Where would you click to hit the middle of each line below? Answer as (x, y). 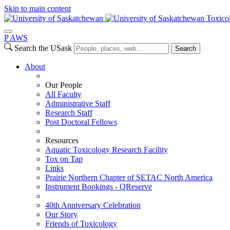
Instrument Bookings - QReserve (99, 187)
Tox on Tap (64, 159)
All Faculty (63, 94)
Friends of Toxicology (81, 224)
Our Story (61, 214)
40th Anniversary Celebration (93, 205)
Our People (64, 85)
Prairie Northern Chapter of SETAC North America (129, 177)
